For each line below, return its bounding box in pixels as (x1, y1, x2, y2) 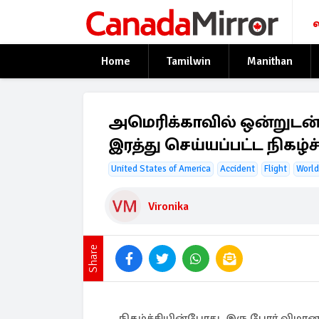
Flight (264, 163, 287, 174)
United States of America (111, 163, 211, 174)
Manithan (247, 54, 293, 68)
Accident (220, 163, 255, 174)
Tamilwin (167, 54, 211, 68)
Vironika (148, 199, 189, 214)
